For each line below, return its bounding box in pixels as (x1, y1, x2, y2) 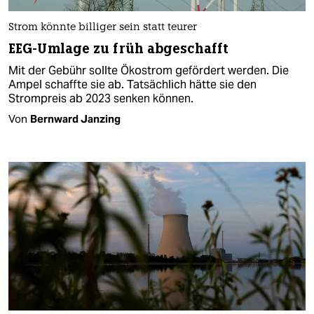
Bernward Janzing (30, 111, 121, 125)
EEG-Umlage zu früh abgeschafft (8, 39, 228, 57)
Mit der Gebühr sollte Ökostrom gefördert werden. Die (8, 62, 289, 78)
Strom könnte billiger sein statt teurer (8, 22, 197, 33)
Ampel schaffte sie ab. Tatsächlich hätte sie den (8, 76, 257, 92)
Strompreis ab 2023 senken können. (8, 90, 193, 106)
